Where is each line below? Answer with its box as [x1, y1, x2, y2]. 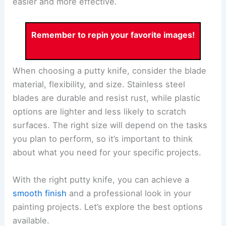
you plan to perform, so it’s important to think [13, 134, 193, 144]
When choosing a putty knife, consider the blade [13, 66, 207, 76]
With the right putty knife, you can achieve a [13, 174, 190, 185]
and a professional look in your [67, 188, 192, 198]
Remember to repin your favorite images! [31, 29, 195, 40]
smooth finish [13, 188, 67, 198]
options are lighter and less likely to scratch [13, 106, 187, 117]
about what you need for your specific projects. [13, 147, 202, 158]
